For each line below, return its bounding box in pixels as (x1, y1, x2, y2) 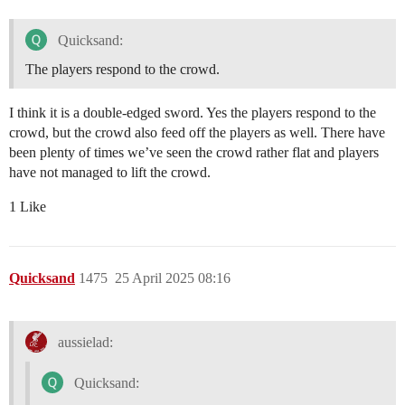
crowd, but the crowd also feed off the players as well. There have (9, 125, 385, 141)
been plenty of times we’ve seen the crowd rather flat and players (9, 145, 379, 161)
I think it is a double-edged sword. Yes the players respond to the (9, 105, 376, 121)
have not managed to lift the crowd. (9, 165, 211, 181)
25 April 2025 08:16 (115, 270, 231, 287)
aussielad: (53, 334, 113, 350)
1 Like (9, 199, 46, 215)
